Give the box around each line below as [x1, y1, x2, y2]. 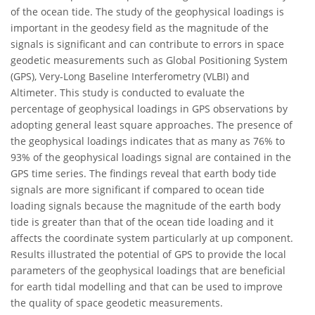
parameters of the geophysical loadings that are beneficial [11, 264, 285, 278]
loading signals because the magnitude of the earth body [11, 199, 281, 213]
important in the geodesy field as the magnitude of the [11, 21, 269, 35]
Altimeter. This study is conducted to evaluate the [11, 86, 245, 100]
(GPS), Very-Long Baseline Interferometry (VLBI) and [11, 70, 250, 84]
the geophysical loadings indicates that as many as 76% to [11, 134, 285, 148]
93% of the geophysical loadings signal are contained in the [11, 150, 291, 165]
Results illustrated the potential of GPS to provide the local [11, 247, 286, 262]
